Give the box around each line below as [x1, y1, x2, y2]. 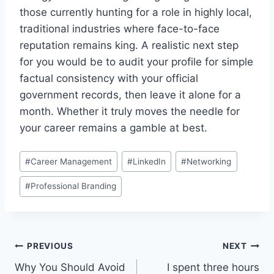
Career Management [31, 156, 113, 166]
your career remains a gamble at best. [20, 122, 207, 135]
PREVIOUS [27, 241, 73, 251]
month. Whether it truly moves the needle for [20, 105, 240, 118]
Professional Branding [31, 181, 117, 191]
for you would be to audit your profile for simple [20, 56, 253, 68]
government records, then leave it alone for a [20, 89, 241, 102]
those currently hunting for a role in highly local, [20, 6, 252, 19]
